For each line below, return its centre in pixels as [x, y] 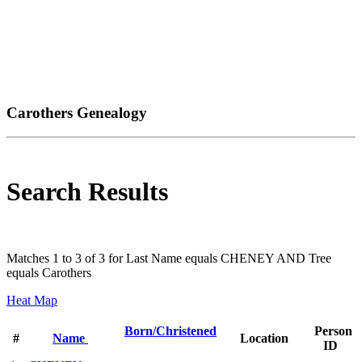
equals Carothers [49, 273]
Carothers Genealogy [77, 112]
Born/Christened [170, 331]
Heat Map [32, 301]
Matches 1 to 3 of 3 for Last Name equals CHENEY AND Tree [169, 259]
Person [333, 331]
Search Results [87, 191]
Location [264, 339]
